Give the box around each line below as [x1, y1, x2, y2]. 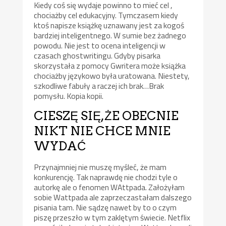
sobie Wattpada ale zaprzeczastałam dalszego [34, 191, 192, 204]
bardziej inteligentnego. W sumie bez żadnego [34, 29, 187, 41]
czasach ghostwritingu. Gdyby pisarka [34, 49, 161, 62]
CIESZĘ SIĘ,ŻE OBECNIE [34, 108, 179, 124]
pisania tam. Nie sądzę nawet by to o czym [34, 201, 177, 214]
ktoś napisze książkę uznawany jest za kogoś [34, 19, 185, 31]
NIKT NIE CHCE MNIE [34, 124, 171, 139]
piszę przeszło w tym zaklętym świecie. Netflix [34, 211, 191, 224]
